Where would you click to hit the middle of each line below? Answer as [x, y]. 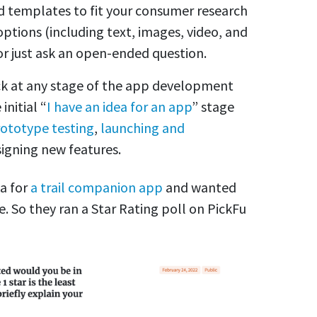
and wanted [200, 188]
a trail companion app [97, 188]
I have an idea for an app [119, 107]
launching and [143, 128]
